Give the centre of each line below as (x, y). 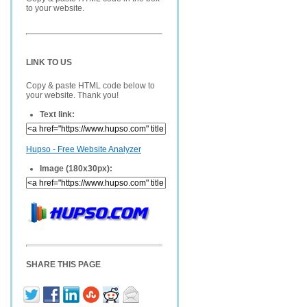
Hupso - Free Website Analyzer (84, 149)
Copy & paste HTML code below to (90, 86)
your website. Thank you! (72, 95)
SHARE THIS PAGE (63, 265)
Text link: (57, 114)
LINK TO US (49, 62)
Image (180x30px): (76, 169)
